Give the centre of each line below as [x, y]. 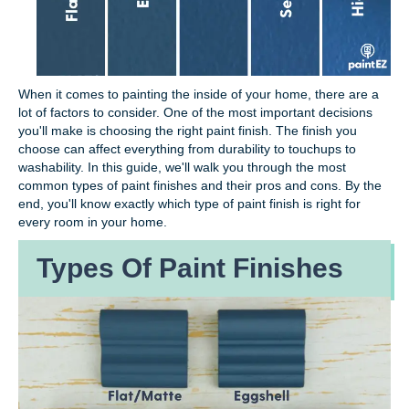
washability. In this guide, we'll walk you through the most [182, 168]
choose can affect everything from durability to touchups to [187, 149]
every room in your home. [93, 222]
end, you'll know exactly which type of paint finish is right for [189, 204]
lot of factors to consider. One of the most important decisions [195, 113]
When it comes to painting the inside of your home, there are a [199, 94]
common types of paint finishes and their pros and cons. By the [200, 186]
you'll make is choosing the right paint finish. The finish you [188, 131]
